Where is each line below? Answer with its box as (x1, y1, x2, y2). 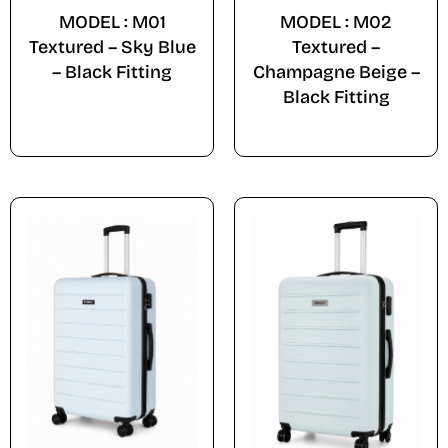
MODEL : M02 (280, 10, 392, 33)
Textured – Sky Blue (28, 35, 196, 58)
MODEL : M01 (58, 10, 166, 33)
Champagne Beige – (252, 60, 420, 83)
